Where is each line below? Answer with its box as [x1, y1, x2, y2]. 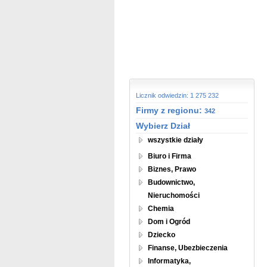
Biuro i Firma [148, 152, 191, 160]
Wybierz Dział [136, 121, 190, 131]
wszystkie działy [148, 136, 203, 144]
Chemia [148, 204, 174, 213]
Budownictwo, [148, 178, 195, 187]
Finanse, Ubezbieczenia [148, 244, 228, 252]
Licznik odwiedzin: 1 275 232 [136, 92, 219, 99]
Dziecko [148, 231, 175, 239]
